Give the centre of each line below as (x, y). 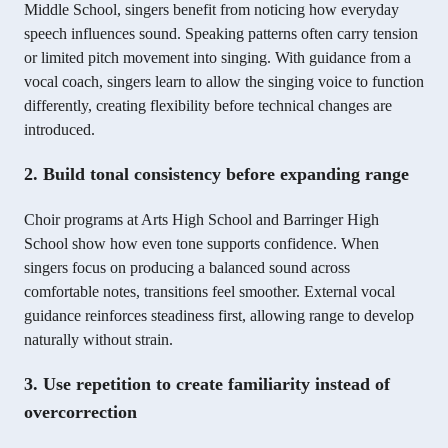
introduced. (59, 130)
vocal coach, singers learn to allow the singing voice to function (224, 82)
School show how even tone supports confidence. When (201, 244)
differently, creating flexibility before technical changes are (208, 106)
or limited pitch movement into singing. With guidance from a (217, 58)
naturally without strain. (98, 340)
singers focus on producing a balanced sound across (187, 268)
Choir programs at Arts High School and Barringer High (201, 220)
